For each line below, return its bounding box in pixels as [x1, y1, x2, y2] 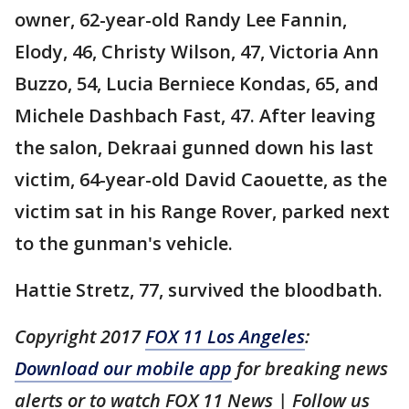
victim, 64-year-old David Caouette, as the [15, 167, 387, 192]
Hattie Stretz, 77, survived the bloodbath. [15, 278, 383, 302]
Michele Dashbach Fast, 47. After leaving [15, 103, 375, 128]
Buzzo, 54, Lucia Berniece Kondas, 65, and [15, 71, 379, 96]
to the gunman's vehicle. [15, 231, 233, 256]
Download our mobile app [15, 356, 232, 381]
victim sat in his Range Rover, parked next [15, 199, 390, 224]
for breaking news [232, 356, 388, 381]
